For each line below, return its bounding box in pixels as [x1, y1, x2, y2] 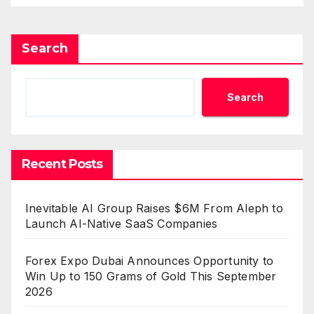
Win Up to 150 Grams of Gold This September [25, 269, 277, 284]
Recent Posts [22, 156, 103, 172]
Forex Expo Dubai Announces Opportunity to [25, 254, 274, 268]
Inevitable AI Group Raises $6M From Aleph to [25, 201, 283, 216]
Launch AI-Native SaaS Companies [25, 217, 218, 231]
